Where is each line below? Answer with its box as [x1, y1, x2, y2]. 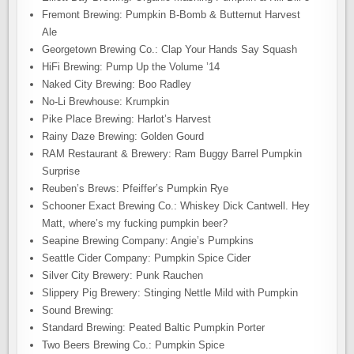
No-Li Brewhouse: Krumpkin [42, 96, 170, 107]
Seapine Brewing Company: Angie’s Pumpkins [42, 235, 254, 247]
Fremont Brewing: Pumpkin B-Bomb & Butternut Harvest [42, 9, 301, 21]
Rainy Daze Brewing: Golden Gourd [42, 130, 205, 142]
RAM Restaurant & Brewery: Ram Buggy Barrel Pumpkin [42, 148, 303, 160]
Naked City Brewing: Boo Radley [42, 78, 192, 90]
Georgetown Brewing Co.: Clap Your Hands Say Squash [42, 43, 298, 55]
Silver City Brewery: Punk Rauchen [42, 269, 204, 281]
